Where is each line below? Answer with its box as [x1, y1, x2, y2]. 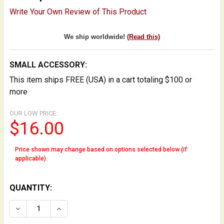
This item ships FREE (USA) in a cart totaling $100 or [9, 74, 192, 84]
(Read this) [127, 32, 160, 40]
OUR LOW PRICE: [9, 109, 57, 117]
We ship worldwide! [64, 32, 127, 40]
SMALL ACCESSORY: [9, 59, 87, 69]
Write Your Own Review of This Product [9, 6, 146, 16]
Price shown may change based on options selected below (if [14, 145, 187, 153]
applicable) [14, 154, 46, 162]
